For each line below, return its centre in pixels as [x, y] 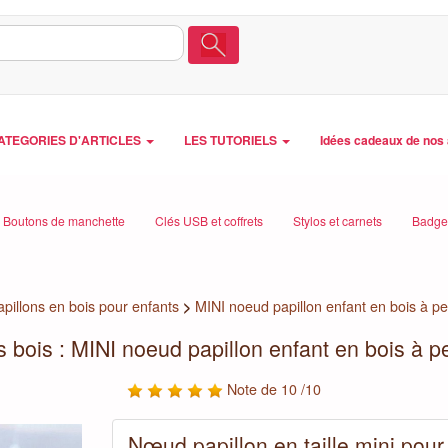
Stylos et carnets [337, 220]
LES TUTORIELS [232, 140]
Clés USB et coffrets [209, 220]
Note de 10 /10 [271, 389]
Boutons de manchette [64, 220]
